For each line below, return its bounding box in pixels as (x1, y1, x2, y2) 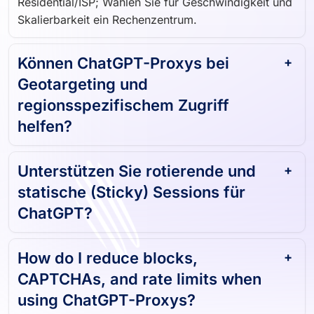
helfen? (18, 111, 72, 130)
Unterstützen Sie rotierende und (18, 156, 256, 175)
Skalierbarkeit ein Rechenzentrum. (18, 6, 197, 21)
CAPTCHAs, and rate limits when (18, 264, 261, 282)
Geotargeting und (18, 69, 148, 88)
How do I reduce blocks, (18, 243, 198, 261)
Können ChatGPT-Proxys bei (18, 48, 229, 67)
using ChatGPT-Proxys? (18, 285, 196, 303)
